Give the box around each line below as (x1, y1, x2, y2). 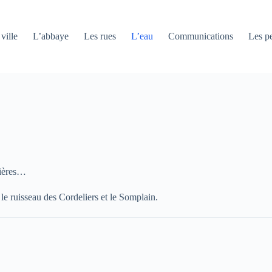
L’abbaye (33, 31, 69, 41)
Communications (168, 31, 234, 41)
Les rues (84, 31, 117, 41)
